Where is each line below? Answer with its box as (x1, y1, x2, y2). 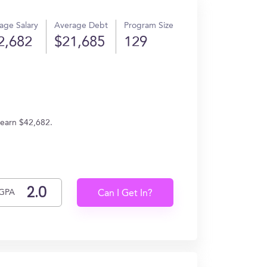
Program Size (124, 21, 173, 30)
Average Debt (54, 21, 108, 30)
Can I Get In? (98, 189, 153, 198)
